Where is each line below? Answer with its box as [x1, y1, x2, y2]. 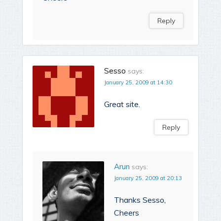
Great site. [104, 99, 140, 109]
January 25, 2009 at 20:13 [114, 174, 182, 182]
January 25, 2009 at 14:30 [104, 78, 172, 86]
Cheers [114, 207, 139, 218]
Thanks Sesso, [114, 194, 166, 205]
